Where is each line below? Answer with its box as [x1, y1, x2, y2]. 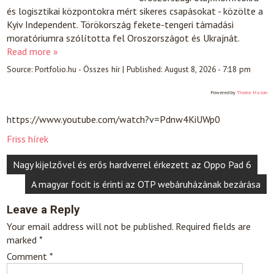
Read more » [7, 45, 59, 57]
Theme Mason [236, 89, 267, 96]
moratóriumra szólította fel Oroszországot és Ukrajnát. [7, 31, 240, 44]
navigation [6, 171, 76, 189]
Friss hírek [7, 133, 49, 146]
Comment [7, 250, 50, 263]
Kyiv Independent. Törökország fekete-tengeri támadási [7, 18, 234, 31]
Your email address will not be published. [7, 220, 174, 233]
